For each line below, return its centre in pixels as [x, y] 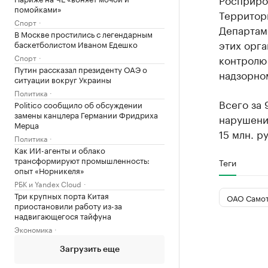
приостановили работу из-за [68, 205]
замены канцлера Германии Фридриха [86, 114]
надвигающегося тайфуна [63, 215]
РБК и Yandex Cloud [48, 183]
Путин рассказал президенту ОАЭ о [81, 69]
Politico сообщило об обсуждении [78, 104]
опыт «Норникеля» [49, 170]
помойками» [38, 8]
